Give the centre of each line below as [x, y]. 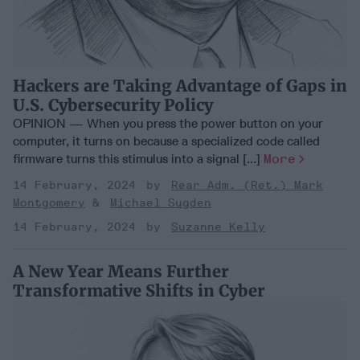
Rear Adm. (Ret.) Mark [247, 185]
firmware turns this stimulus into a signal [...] [138, 158]
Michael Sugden [161, 202]
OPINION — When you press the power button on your [168, 123]
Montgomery [49, 202]
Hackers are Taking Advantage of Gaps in [180, 85]
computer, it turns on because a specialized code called [166, 141]
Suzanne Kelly [218, 227]
